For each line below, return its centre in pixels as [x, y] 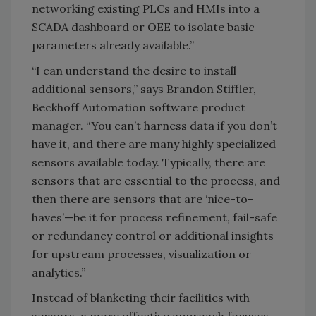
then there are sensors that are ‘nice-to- [142, 199]
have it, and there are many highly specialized [154, 144]
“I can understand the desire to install [134, 71]
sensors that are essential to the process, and [156, 181]
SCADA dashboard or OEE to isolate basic [143, 27]
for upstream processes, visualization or [141, 254]
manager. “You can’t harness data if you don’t [154, 126]
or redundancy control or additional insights [153, 236]
